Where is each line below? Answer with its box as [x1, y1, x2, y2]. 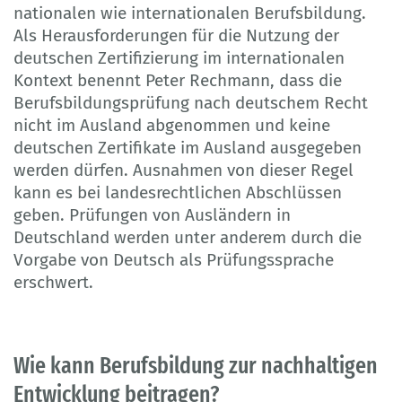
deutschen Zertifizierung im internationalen [13, 47, 345, 68]
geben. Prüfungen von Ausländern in [13, 204, 291, 225]
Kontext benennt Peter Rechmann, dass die [13, 69, 342, 91]
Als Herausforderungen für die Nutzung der [13, 24, 339, 46]
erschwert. [13, 271, 93, 293]
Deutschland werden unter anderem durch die [13, 226, 362, 248]
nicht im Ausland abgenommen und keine [13, 114, 330, 135]
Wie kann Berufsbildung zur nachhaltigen [13, 351, 378, 380]
